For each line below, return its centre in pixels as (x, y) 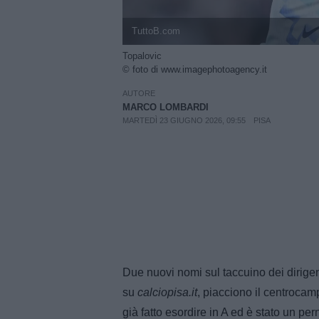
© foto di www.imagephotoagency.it (195, 70)
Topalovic (142, 56)
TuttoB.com (156, 31)
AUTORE (139, 93)
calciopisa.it (167, 292)
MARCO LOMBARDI (166, 107)
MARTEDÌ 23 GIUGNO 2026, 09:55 (184, 120)
